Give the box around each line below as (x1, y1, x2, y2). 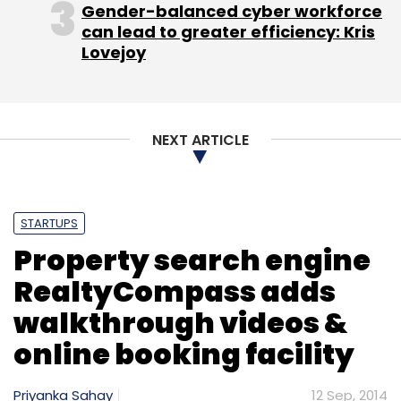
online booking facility (13, 333, 354, 374)
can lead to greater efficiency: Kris (81, 20, 375, 43)
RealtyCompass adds (13, 270, 336, 311)
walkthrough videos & (13, 302, 347, 343)
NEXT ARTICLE (152, 129, 249, 150)
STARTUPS (21, 214, 78, 232)
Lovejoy (81, 40, 146, 64)
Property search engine (13, 239, 371, 280)
